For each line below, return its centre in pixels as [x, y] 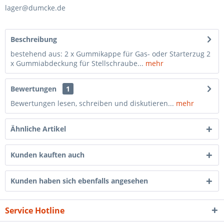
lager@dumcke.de [35, 8]
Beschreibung [34, 39]
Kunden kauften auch [47, 155]
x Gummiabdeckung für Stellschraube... [77, 63]
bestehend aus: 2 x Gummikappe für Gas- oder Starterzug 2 [110, 54]
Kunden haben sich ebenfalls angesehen [79, 181]
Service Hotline [35, 210]
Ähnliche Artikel [38, 129]
